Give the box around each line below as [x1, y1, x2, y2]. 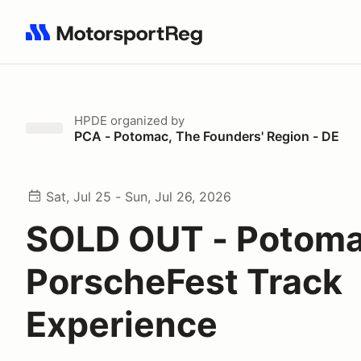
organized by [107, 113, 185, 128]
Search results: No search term [25, 33, 213, 49]
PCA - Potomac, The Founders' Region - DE [74, 128, 339, 144]
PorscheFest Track [26, 260, 342, 302]
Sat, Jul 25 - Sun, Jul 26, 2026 [46, 189, 231, 205]
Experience [26, 303, 218, 345]
